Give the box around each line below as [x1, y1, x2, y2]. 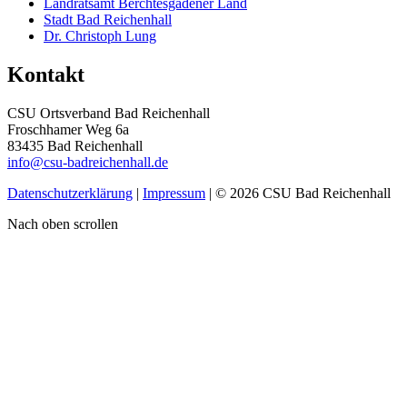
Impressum [143, 184, 205, 201]
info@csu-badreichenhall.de [7, 154, 168, 170]
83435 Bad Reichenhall [7, 137, 143, 154]
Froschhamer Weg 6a [7, 121, 129, 137]
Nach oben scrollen [7, 215, 118, 232]
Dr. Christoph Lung [44, 27, 156, 44]
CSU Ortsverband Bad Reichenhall [7, 104, 210, 121]
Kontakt [7, 62, 84, 86]
